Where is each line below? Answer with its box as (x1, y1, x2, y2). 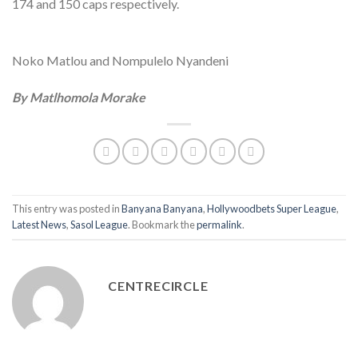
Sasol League (70, 217, 128, 231)
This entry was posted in (12, 201, 121, 215)
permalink (197, 217, 242, 231)
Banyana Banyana (121, 201, 203, 215)
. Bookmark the (128, 217, 197, 231)
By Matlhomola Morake (12, 89, 145, 105)
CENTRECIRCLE (108, 277, 209, 293)
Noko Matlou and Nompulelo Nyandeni (12, 52, 229, 68)
